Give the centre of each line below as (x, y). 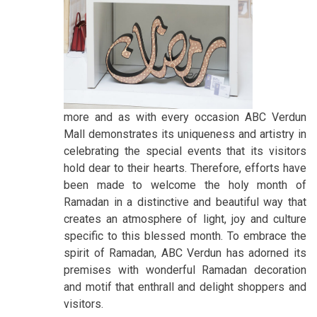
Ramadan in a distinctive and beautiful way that (185, 202)
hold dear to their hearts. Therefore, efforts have (185, 168)
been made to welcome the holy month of (185, 185)
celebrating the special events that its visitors (185, 151)
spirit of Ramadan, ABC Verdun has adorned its (185, 253)
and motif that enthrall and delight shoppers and (185, 287)
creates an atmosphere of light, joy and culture (185, 219)
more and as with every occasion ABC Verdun (185, 117)
